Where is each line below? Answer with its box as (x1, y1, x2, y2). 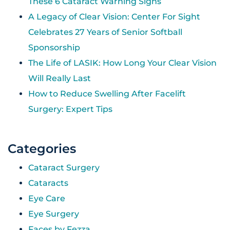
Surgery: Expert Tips (28, 104, 112, 114)
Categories (8, 141, 76, 156)
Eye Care (28, 193, 65, 203)
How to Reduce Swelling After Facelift (28, 88, 186, 99)
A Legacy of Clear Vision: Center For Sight (28, 11, 200, 22)
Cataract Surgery (28, 162, 100, 172)
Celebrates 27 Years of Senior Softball (28, 27, 182, 37)
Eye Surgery (28, 208, 79, 219)
